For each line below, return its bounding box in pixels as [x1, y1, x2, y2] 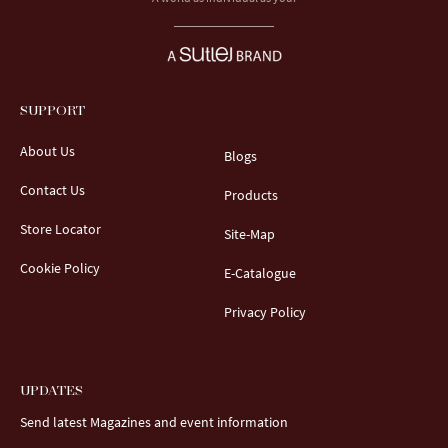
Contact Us [20, 181, 85, 199]
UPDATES [20, 385, 83, 399]
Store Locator [20, 220, 101, 238]
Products [224, 186, 278, 204]
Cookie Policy [20, 259, 100, 277]
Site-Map [224, 225, 275, 243]
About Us [20, 142, 75, 160]
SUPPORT [20, 105, 85, 119]
